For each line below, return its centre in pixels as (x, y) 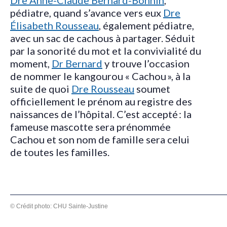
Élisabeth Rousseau (54, 25)
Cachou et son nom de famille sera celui (100, 139)
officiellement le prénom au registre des (101, 101)
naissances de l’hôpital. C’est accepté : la (101, 114)
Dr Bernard (77, 63)
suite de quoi (41, 89)
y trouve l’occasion (146, 63)
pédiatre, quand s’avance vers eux (87, 13)
